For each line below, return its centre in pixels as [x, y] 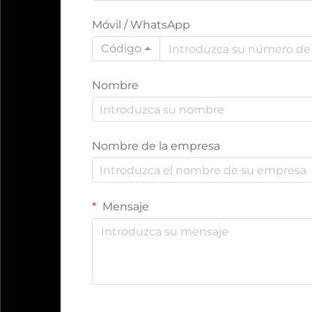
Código [121, 48]
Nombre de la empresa [156, 146]
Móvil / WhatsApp [141, 25]
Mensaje [124, 206]
